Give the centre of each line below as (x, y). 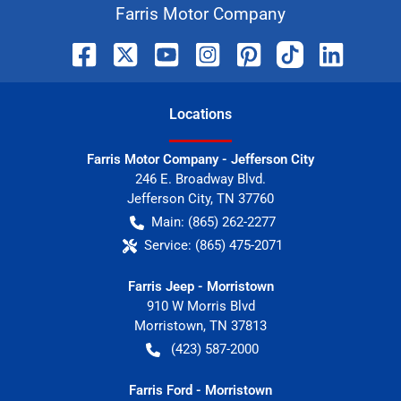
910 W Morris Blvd (200, 307)
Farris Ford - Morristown (200, 391)
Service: (167, 246)
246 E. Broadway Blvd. (200, 179)
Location (197, 115)
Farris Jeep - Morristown (200, 287)
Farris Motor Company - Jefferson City (200, 160)
